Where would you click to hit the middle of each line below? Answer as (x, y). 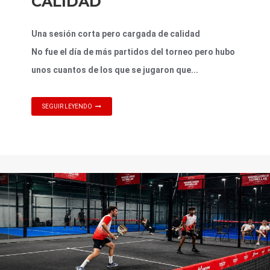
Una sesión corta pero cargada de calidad (116, 34)
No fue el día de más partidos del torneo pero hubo (133, 52)
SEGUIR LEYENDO (67, 107)
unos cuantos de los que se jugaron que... (115, 70)
